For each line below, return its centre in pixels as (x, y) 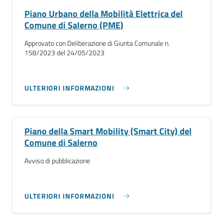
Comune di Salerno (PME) (74, 25)
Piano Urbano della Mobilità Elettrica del (104, 14)
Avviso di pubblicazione (57, 161)
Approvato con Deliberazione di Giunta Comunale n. (97, 43)
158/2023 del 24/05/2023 (64, 53)
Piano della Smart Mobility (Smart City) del (108, 131)
